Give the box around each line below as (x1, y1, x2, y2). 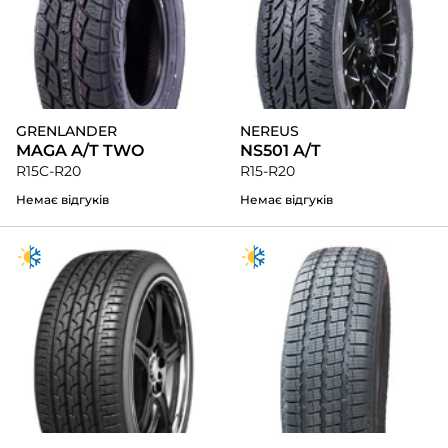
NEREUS (240, 122, 299, 141)
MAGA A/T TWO (16, 141, 144, 161)
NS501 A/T (240, 141, 321, 161)
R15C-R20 (16, 162, 81, 181)
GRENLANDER (16, 122, 117, 141)
